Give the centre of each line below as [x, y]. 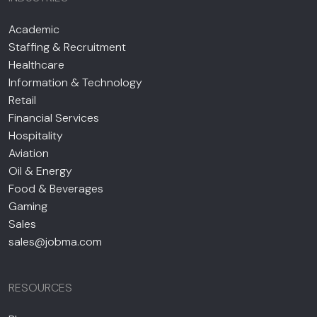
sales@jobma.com [55, 241]
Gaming [28, 206]
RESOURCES [40, 287]
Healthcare [36, 64]
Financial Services [54, 117]
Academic [34, 29]
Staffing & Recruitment [67, 47]
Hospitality [36, 135]
